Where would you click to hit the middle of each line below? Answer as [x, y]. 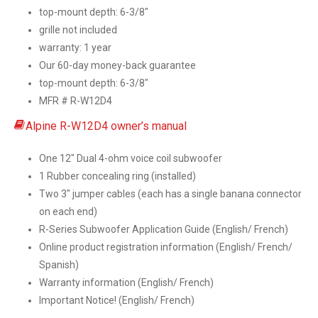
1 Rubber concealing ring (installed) [117, 176]
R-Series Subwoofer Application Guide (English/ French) [164, 229]
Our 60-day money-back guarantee [117, 65]
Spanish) [59, 264]
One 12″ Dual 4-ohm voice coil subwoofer [131, 158]
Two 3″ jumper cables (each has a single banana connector [170, 193]
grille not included [78, 29]
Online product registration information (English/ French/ [166, 247]
